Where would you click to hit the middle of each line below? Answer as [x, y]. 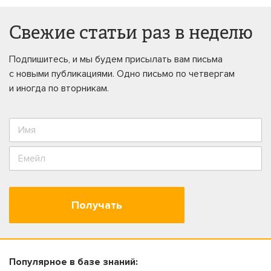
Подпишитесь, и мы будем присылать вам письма [116, 59]
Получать [97, 205]
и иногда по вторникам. [59, 88]
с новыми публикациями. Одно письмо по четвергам [122, 74]
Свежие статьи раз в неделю [131, 34]
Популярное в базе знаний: [73, 262]
